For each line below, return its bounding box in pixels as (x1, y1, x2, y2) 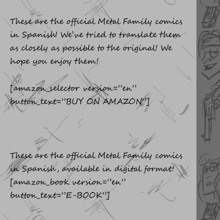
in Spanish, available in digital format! (10, 163, 174, 176)
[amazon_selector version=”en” (10, 82, 137, 95)
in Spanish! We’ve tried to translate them (10, 29, 181, 42)
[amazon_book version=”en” (10, 176, 126, 189)
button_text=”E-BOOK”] (10, 190, 110, 202)
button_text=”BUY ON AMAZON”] (10, 96, 150, 109)
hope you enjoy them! (10, 55, 99, 68)
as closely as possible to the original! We (10, 42, 172, 55)
